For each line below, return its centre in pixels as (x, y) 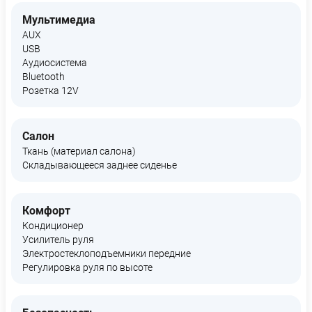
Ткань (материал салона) (79, 151)
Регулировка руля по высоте (87, 267)
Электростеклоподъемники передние (107, 253)
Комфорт (46, 211)
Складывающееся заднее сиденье (100, 165)
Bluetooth (44, 77)
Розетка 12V (50, 91)
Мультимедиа (59, 20)
